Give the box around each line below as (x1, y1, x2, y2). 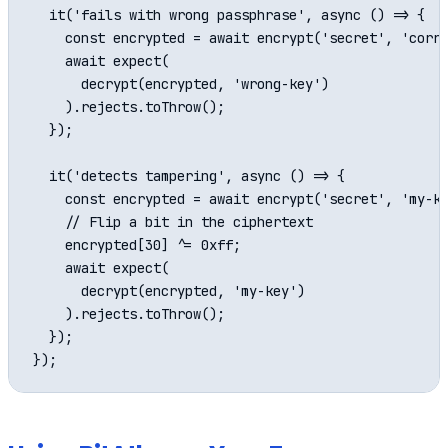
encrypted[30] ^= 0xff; (33, 236, 241, 255)
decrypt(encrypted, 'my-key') (33, 282, 305, 301)
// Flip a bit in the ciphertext (33, 213, 313, 232)
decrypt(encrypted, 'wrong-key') (33, 75, 329, 94)
